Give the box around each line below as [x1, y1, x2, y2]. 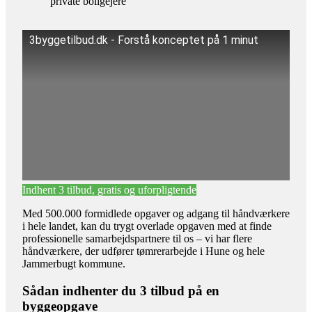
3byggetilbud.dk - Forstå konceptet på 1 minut [29, 33, 258, 47]
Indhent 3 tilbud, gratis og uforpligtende [22, 184, 196, 196]
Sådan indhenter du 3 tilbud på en [22, 283, 219, 298]
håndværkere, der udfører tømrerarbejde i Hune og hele [22, 245, 265, 258]
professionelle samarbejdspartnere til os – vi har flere [22, 233, 252, 245]
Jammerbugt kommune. [22, 258, 125, 270]
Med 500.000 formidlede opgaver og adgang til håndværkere [22, 208, 290, 220]
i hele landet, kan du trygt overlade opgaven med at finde [22, 220, 272, 233]
